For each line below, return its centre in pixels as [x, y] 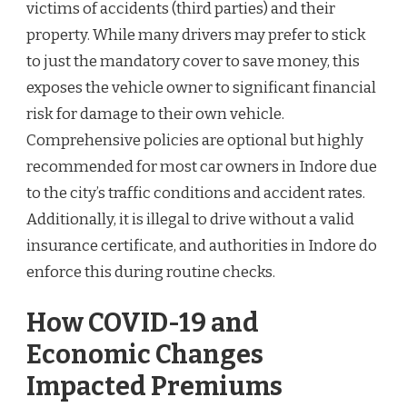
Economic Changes [145, 354]
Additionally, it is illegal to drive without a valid [190, 220]
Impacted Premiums [154, 386]
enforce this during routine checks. [151, 273]
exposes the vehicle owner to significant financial [201, 88]
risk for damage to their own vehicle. [155, 114]
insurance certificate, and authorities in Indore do [202, 246]
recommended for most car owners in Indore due [202, 167]
